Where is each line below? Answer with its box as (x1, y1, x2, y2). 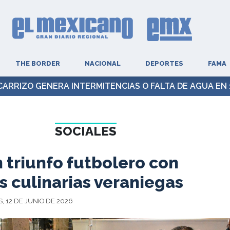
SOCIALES (54, 124, 117, 139)
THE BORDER (15, 60, 60, 67)
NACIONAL (84, 60, 121, 67)
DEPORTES (145, 60, 183, 67)
